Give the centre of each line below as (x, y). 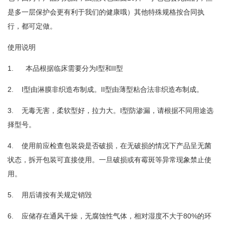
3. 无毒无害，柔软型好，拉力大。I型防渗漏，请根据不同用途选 (110, 110)
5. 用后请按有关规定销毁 (50, 195)
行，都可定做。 (32, 26)
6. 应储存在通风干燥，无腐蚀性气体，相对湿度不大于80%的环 (109, 216)
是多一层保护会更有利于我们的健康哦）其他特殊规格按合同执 (106, 12)
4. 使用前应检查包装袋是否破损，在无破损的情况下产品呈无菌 (109, 146)
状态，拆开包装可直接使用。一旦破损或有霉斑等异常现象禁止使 (109, 160)
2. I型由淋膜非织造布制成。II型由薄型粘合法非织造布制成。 (105, 89)
